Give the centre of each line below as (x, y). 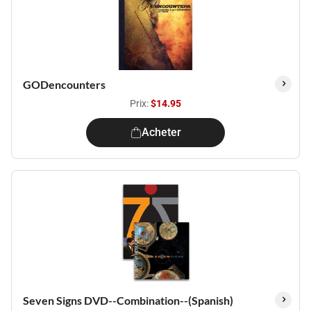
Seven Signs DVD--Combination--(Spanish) (128, 300)
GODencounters (64, 84)
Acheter (161, 132)
